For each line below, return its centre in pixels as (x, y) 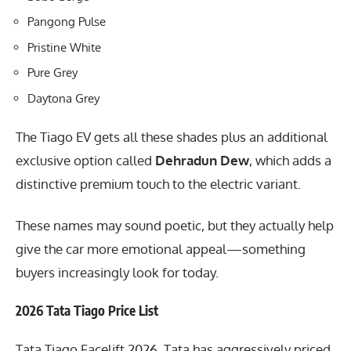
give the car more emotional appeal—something (161, 248)
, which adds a (290, 161)
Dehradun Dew (202, 161)
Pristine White (64, 47)
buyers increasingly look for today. (117, 272)
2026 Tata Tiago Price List (87, 311)
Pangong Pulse (67, 22)
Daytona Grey (63, 98)
